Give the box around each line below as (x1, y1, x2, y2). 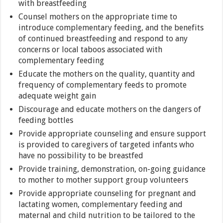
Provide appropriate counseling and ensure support (18, 129, 207, 139)
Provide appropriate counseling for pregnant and (18, 189, 197, 199)
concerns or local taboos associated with (18, 45, 163, 55)
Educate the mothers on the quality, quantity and (18, 69, 196, 79)
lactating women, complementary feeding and (18, 200, 183, 210)
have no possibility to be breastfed (18, 151, 144, 161)
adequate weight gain (18, 91, 97, 101)
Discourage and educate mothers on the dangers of (18, 105, 202, 114)
